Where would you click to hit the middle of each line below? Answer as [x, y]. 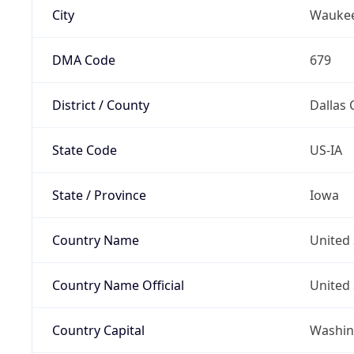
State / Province [99, 195]
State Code [84, 150]
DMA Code [83, 60]
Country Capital [98, 330]
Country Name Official [118, 285]
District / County [100, 105]
